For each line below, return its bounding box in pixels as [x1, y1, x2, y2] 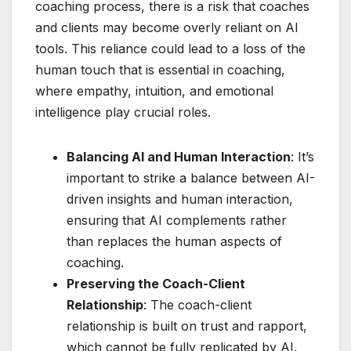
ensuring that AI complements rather [67, 212, 287, 228]
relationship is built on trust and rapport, [67, 317, 307, 334]
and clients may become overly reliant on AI [35, 19, 299, 35]
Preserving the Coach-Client [67, 275, 245, 291]
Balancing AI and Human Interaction [67, 148, 291, 165]
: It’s [291, 148, 314, 165]
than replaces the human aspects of [67, 233, 282, 249]
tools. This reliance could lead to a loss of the [35, 40, 306, 56]
